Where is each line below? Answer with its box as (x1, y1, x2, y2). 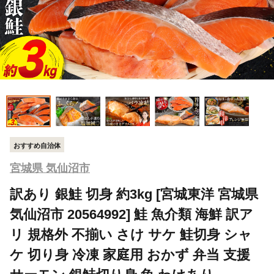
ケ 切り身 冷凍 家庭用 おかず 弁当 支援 (10, 247, 250, 263)
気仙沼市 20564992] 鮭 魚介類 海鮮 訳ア (10, 207, 253, 223)
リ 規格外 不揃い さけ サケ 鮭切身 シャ (10, 227, 252, 243)
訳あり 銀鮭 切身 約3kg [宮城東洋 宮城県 (10, 187, 258, 202)
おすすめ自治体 (13, 141, 61, 149)
